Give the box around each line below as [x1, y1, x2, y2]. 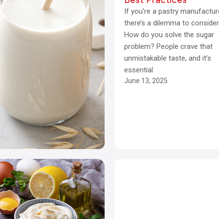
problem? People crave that [124, 42, 213, 51]
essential [124, 66, 153, 74]
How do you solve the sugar [124, 30, 214, 39]
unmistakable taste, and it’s [124, 54, 211, 63]
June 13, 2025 [124, 77, 168, 85]
